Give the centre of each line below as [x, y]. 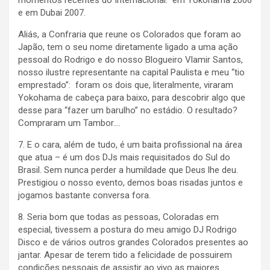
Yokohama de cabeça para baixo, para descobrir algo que [132, 98]
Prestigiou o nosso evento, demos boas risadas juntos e [130, 183]
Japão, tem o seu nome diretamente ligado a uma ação [128, 47]
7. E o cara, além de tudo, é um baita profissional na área [130, 145]
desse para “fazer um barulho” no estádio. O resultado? [128, 111]
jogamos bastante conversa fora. [84, 196]
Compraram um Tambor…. [69, 123]
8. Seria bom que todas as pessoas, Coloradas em [118, 217]
